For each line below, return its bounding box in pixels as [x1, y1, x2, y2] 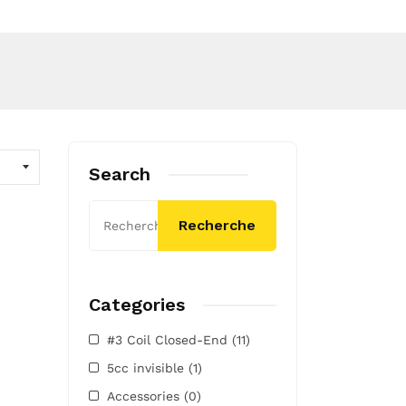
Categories [88, 293, 185, 315]
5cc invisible [106, 360, 188, 375]
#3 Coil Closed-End [106, 332, 232, 347]
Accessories [106, 388, 184, 403]
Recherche [179, 216, 256, 234]
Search [88, 162, 150, 185]
